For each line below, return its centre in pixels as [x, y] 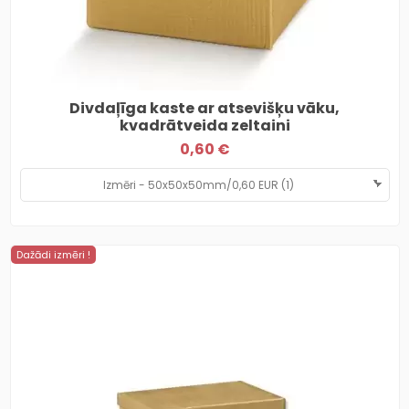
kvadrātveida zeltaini [204, 125]
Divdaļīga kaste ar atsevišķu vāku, [204, 108]
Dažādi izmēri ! [53, 254]
